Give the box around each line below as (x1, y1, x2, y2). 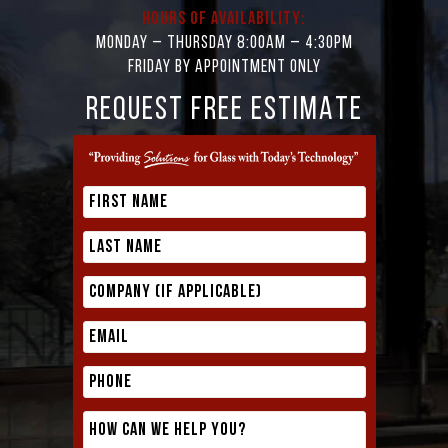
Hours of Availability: (142, 10, 306, 29)
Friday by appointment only (127, 58, 321, 77)
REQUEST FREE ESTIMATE (85, 95, 363, 127)
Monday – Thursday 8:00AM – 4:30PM (95, 34, 353, 53)
